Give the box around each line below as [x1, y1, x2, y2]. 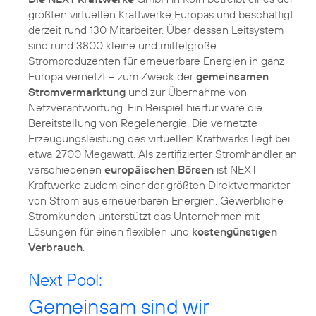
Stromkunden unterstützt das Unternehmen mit [28, 209, 260, 224]
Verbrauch [28, 240, 83, 255]
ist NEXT [214, 162, 257, 177]
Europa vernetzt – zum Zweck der [28, 69, 196, 84]
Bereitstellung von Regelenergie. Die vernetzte [28, 116, 257, 130]
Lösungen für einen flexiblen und [28, 224, 192, 239]
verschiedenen [28, 162, 104, 177]
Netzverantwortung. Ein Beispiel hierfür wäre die [28, 100, 262, 115]
